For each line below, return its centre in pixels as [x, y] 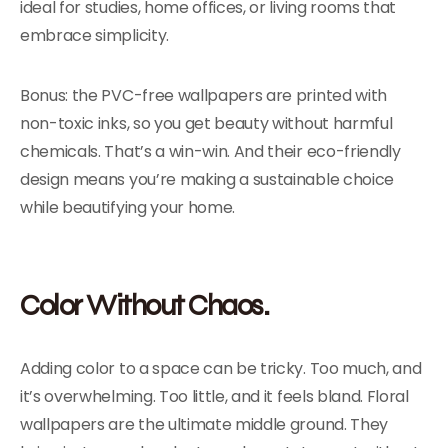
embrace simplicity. [94, 35]
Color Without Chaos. [144, 304]
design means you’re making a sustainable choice [207, 179]
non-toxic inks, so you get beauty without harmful [206, 123]
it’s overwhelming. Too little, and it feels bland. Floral [214, 396]
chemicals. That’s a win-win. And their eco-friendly [210, 151]
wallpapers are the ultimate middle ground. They [204, 424]
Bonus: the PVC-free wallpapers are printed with [203, 95]
